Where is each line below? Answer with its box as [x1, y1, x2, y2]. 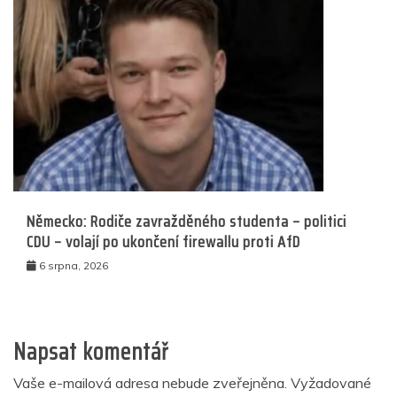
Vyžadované [291, 373, 371, 392]
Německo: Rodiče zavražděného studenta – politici [27, 208, 346, 234]
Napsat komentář [13, 332, 168, 370]
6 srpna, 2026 [39, 258, 108, 272]
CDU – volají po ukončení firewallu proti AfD [27, 229, 300, 254]
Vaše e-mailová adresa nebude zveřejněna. [13, 373, 287, 392]
